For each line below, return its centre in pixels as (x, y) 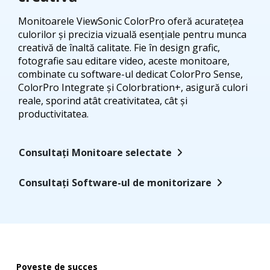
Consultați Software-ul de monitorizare (115, 183)
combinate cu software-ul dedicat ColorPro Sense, (130, 74)
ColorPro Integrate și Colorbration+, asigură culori (133, 87)
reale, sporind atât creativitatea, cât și (103, 100)
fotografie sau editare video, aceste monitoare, (124, 61)
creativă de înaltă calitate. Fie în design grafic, (119, 47)
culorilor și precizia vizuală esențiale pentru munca (132, 34)
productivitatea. (53, 114)
